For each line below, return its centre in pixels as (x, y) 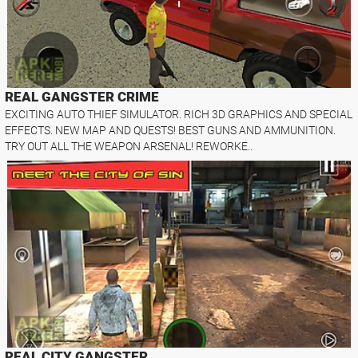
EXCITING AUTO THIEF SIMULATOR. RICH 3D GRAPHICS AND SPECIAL (179, 115)
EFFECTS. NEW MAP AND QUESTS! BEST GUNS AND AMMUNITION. (171, 131)
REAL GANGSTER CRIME (82, 97)
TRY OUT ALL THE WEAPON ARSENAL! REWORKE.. (129, 147)
